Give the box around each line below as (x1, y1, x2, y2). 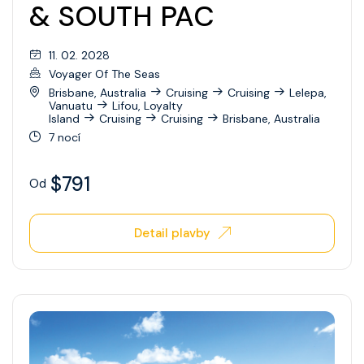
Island (49, 110, 80, 126)
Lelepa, (289, 84, 327, 100)
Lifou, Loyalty (112, 97, 183, 113)
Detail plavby (133, 224, 210, 241)
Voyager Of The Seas (49, 66, 160, 81)
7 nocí (49, 129, 80, 145)
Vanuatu (49, 97, 93, 113)
